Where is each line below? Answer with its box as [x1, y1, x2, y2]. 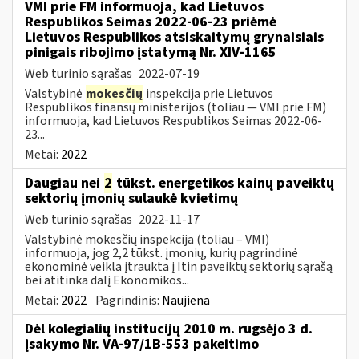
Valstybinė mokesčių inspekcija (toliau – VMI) [25, 230, 269, 248]
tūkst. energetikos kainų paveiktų [113, 172, 334, 193]
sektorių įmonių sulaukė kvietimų [25, 188, 238, 208]
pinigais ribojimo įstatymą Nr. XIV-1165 [25, 42, 276, 63]
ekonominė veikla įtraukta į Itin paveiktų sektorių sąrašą [25, 257, 333, 276]
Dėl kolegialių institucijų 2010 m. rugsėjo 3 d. [25, 318, 313, 339]
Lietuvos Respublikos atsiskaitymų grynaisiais [25, 26, 324, 47]
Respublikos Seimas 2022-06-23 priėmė [25, 11, 276, 32]
